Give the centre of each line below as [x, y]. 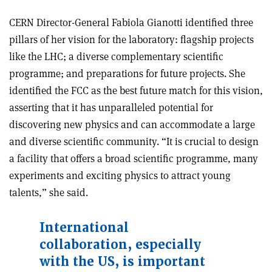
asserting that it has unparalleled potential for [111, 107]
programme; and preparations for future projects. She [127, 73]
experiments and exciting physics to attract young [120, 175]
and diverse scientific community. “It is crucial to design [134, 141]
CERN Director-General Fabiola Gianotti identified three [131, 22]
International [84, 227]
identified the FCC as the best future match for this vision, [136, 90]
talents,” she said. [49, 192]
